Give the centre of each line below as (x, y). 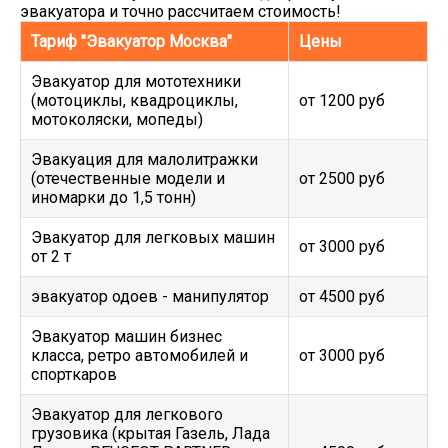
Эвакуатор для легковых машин (153, 237)
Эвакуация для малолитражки (144, 159)
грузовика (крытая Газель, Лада (150, 433)
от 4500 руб (342, 296)
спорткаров (74, 374)
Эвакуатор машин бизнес (126, 336)
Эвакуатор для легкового (127, 414)
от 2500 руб (342, 178)
